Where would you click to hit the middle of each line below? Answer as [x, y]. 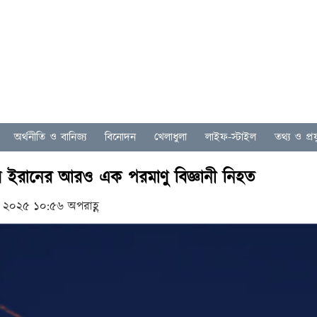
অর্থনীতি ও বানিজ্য [50, 137]
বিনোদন [120, 137]
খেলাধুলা [171, 137]
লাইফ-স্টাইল [231, 137]
